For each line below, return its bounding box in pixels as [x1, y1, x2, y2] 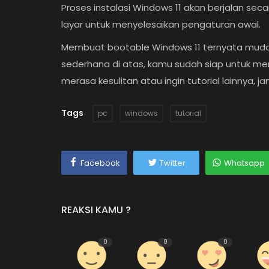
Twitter [159, 157, 186, 169]
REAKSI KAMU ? [61, 203, 131, 217]
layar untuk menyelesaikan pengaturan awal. [61, 18, 261, 31]
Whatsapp [224, 157, 265, 169]
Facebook [80, 157, 120, 169]
